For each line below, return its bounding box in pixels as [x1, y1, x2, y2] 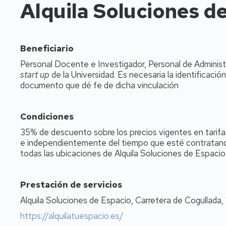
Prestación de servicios [20, 179, 122, 190]
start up [20, 69, 49, 80]
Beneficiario [20, 43, 74, 54]
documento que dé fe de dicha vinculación [20, 80, 179, 91]
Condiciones [20, 111, 74, 122]
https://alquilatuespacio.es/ [20, 210, 124, 221]
